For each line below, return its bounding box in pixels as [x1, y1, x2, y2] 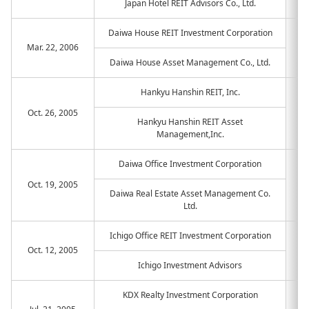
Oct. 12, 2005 [28, 244, 78, 256]
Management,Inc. [156, 128, 224, 140]
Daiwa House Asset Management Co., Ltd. [110, 57, 270, 68]
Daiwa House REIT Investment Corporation [108, 27, 272, 39]
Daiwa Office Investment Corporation [119, 158, 261, 170]
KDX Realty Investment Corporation [122, 289, 258, 301]
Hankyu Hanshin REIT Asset [137, 116, 243, 128]
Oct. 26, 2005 [28, 107, 78, 119]
